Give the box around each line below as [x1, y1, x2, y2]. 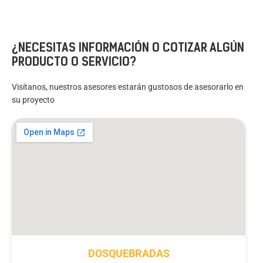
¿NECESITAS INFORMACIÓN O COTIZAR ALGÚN [12, 41, 244, 55]
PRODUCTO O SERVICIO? [12, 55, 136, 69]
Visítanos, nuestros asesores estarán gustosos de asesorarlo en [12, 82, 244, 92]
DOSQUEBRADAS [87, 247, 170, 260]
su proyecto [12, 95, 55, 105]
